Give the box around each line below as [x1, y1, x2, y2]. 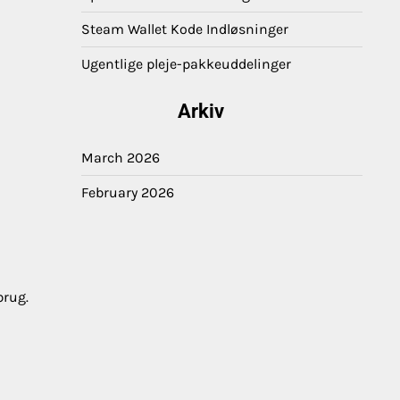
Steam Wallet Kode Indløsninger [81, 21, 288, 37]
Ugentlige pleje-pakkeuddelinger [81, 55, 291, 72]
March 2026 [81, 149, 160, 166]
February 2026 [81, 184, 174, 201]
